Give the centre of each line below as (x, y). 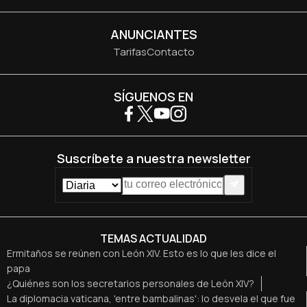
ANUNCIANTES (153, 34)
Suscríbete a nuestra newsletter (153, 158)
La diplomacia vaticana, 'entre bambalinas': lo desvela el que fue (151, 299)
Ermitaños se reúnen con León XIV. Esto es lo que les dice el (142, 254)
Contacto (170, 51)
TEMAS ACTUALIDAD (153, 239)
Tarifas (130, 51)
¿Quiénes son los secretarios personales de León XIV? (131, 284)
